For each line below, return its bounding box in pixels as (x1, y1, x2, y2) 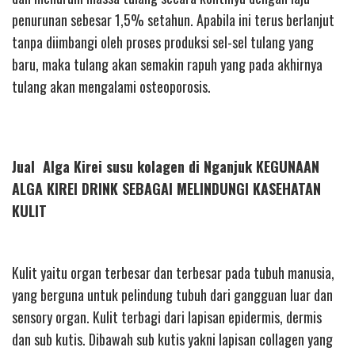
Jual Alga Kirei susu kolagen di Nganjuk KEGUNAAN (12, 155, 319, 177)
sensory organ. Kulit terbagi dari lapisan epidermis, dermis (12, 307, 322, 328)
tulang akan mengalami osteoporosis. (12, 75, 211, 97)
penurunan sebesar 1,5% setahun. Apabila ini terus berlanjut (12, 9, 334, 30)
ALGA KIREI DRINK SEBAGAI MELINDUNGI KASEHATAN (12, 177, 321, 199)
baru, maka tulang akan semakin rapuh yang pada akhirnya (12, 53, 323, 74)
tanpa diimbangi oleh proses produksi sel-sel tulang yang (12, 31, 314, 52)
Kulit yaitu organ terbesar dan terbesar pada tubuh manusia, (12, 262, 334, 284)
